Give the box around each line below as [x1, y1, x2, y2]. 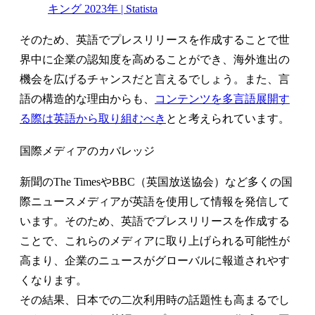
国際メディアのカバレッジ [20, 144, 155, 157]
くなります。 [20, 274, 87, 286]
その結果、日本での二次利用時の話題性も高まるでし [20, 294, 290, 306]
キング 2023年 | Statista [48, 3, 157, 15]
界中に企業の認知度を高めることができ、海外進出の [20, 53, 290, 66]
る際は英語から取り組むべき [20, 112, 166, 125]
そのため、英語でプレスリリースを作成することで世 [20, 34, 290, 46]
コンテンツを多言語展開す [155, 93, 290, 105]
